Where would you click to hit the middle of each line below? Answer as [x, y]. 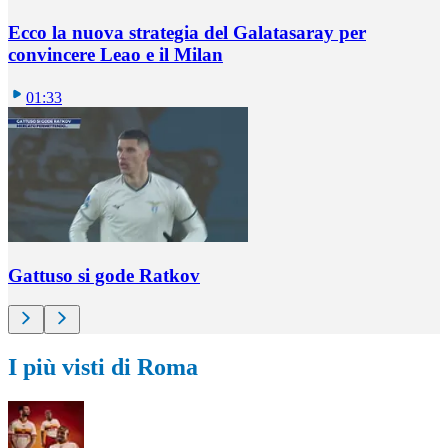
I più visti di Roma [103, 367]
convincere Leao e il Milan [115, 55]
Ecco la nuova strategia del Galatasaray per [187, 33]
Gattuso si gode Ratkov [104, 275]
